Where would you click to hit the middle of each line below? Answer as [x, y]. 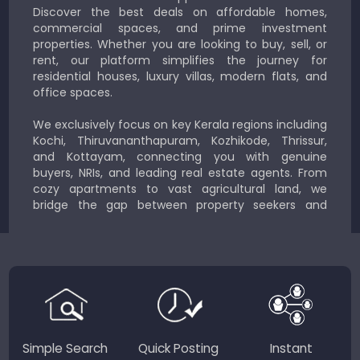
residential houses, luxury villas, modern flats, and [180, 77]
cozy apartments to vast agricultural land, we [180, 189]
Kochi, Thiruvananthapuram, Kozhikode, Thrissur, [180, 141]
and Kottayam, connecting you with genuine [180, 157]
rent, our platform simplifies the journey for [180, 61]
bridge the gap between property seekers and [180, 205]
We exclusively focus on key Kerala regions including [180, 125]
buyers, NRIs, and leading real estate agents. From [180, 173]
